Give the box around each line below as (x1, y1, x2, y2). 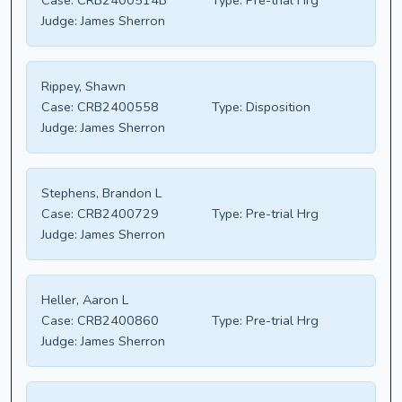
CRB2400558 (74, 98, 159, 117)
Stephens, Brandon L (41, 184, 162, 203)
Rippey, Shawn (41, 77, 126, 96)
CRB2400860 (74, 311, 159, 330)
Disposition (242, 98, 310, 117)
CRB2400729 (74, 205, 159, 223)
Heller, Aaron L (41, 291, 128, 310)
